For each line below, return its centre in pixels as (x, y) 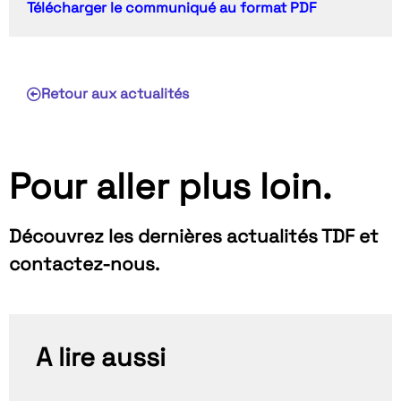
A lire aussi (101, 358)
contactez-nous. (84, 264)
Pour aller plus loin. (170, 187)
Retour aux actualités (115, 94)
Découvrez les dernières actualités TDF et (194, 237)
